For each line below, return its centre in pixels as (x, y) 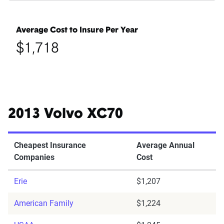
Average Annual (165, 145)
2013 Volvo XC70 (65, 115)
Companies (34, 157)
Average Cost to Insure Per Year (77, 31)
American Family (44, 203)
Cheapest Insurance (50, 145)
